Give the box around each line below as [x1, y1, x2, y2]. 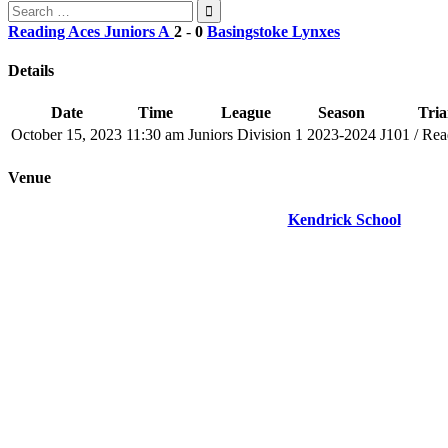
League [220, 104, 271, 122]
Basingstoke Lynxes [207, 22, 340, 40]
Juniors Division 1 [188, 126, 303, 144]
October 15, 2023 [11, 126, 122, 144]
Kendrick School [287, 210, 401, 228]
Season [318, 104, 365, 122]
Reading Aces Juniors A [8, 22, 170, 40]
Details [8, 62, 54, 80]
